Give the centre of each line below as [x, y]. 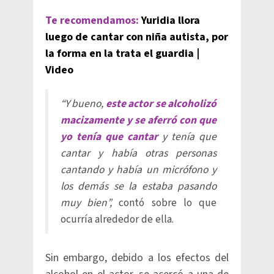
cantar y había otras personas [139, 153]
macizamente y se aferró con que [139, 120]
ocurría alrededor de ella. [117, 219]
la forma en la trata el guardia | [122, 54]
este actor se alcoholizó [161, 104]
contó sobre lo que [165, 203]
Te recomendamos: [92, 20]
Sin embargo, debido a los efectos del [137, 258]
